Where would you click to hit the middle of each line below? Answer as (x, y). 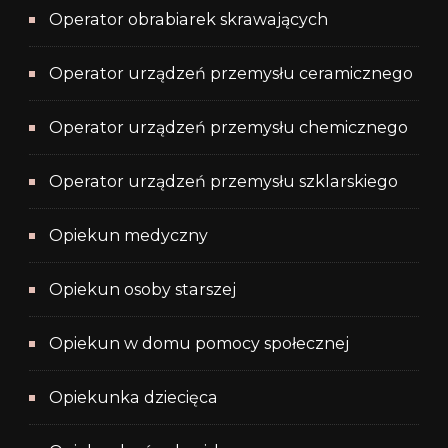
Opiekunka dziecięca (133, 398)
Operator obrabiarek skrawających (188, 20)
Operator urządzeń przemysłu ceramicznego (231, 74)
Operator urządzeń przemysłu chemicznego (228, 128)
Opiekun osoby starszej (142, 290)
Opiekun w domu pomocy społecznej (199, 344)
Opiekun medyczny (128, 236)
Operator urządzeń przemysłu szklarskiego (223, 182)
